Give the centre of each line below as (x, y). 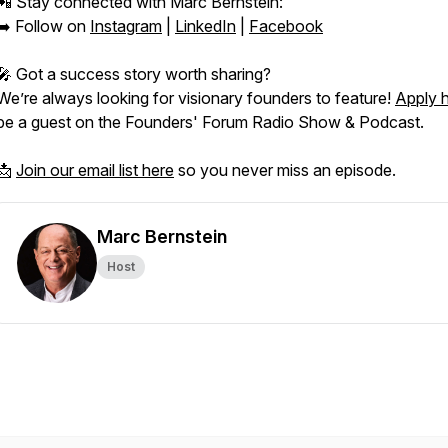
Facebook (286, 26)
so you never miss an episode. (285, 170)
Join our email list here (95, 170)
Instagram (126, 26)
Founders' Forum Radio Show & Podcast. (274, 122)
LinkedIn (205, 26)
